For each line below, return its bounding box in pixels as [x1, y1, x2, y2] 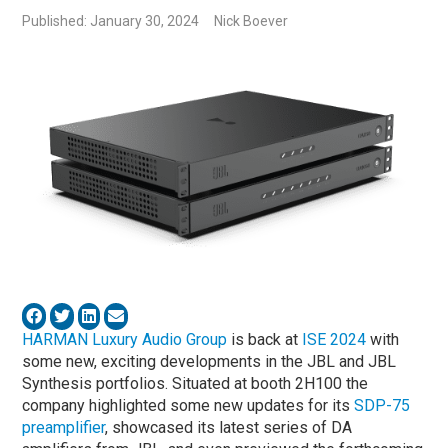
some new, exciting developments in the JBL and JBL [22, 351, 397, 371]
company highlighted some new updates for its [22, 395, 355, 415]
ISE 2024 [302, 329, 367, 349]
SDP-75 [354, 395, 411, 415]
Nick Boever [214, 13, 289, 30]
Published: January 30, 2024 [22, 13, 200, 30]
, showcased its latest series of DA [105, 417, 353, 437]
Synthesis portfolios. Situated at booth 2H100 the [22, 373, 369, 393]
